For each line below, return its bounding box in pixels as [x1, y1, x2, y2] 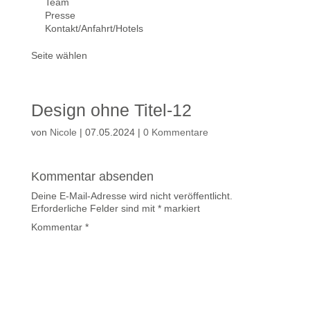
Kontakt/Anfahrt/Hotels [44, 23, 143, 34]
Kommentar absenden [30, 170, 154, 183]
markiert [161, 203, 200, 214]
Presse [44, 10, 75, 21]
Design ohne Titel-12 [30, 100, 192, 120]
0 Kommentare [143, 127, 208, 138]
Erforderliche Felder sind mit [30, 203, 158, 214]
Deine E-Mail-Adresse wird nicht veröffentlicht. [30, 190, 232, 201]
